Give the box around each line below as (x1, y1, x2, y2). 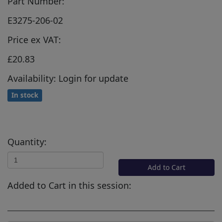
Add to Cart (148, 162, 185, 172)
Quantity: (7, 135, 47, 148)
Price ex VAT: (7, 33, 61, 46)
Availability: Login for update (7, 72, 128, 84)
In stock (11, 90, 39, 100)
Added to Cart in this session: (7, 179, 131, 191)
